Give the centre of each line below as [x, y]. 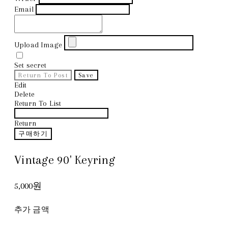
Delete [24, 94]
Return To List [38, 103]
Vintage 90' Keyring [65, 160]
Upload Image [38, 45]
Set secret [31, 65]
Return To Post [43, 75]
